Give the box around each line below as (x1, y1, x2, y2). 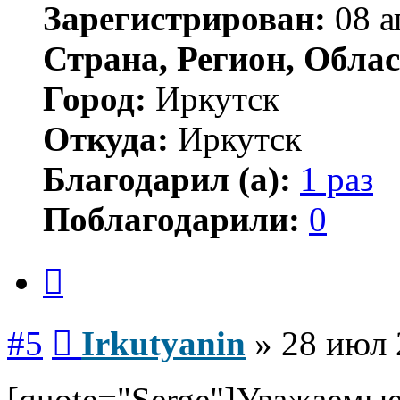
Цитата (62, 255, 106, 271)
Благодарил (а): (43, 160, 291, 199)
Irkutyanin (81, 324, 246, 363)
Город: (43, 79, 146, 119)
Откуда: (43, 120, 169, 159)
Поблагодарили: (43, 200, 300, 239)
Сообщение (71, 317, 142, 333)
